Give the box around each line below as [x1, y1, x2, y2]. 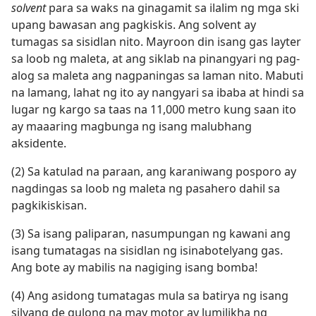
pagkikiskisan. [11, 197, 87, 213]
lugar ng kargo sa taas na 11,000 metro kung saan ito [11, 102, 296, 117]
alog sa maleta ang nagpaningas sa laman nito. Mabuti [11, 68, 303, 83]
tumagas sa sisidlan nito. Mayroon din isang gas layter [11, 34, 301, 49]
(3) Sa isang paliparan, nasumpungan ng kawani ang [11, 226, 291, 241]
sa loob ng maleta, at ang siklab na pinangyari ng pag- [11, 51, 300, 66]
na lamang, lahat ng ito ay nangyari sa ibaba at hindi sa [11, 85, 304, 100]
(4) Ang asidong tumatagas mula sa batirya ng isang [11, 288, 288, 303]
